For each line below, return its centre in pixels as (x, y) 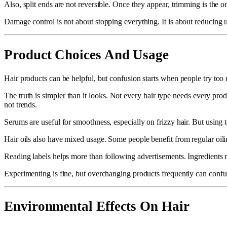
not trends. (21, 105)
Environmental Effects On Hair (97, 206)
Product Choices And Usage (86, 54)
